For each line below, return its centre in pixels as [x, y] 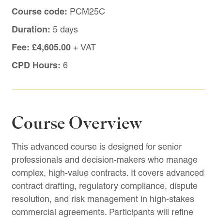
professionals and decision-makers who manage [105, 160]
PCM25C [86, 11]
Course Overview [77, 124]
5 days [64, 29]
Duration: [31, 29]
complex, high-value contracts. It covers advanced [108, 173]
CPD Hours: [36, 65]
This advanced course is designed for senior [97, 147]
